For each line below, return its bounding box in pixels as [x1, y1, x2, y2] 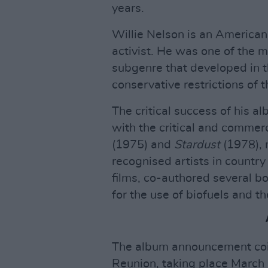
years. [112, 2, 144, 14]
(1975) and [112, 139, 171, 151]
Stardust [171, 139, 220, 151]
